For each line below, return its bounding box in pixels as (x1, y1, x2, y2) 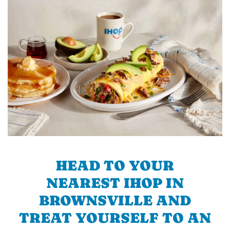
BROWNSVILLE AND (39, 191, 191, 208)
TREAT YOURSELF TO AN (19, 209, 211, 226)
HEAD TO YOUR (56, 157, 174, 174)
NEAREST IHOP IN (46, 174, 184, 191)
